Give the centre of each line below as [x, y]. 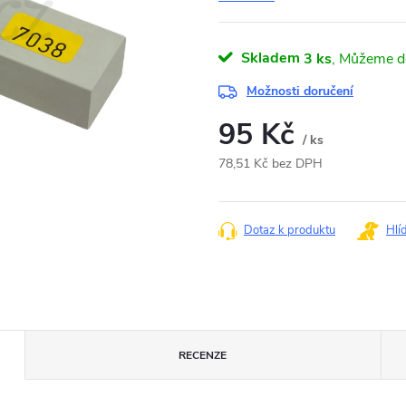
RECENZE [203, 355]
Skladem [271, 58]
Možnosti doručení [300, 91]
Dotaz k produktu [290, 230]
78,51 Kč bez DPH [271, 164]
